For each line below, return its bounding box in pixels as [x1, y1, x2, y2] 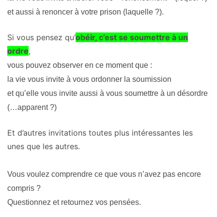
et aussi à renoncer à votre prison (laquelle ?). [7, 8, 164, 16]
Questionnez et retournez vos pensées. [7, 198, 141, 207]
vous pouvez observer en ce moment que [7, 61, 148, 70]
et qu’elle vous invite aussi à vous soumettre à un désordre [7, 89, 208, 98]
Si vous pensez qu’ [7, 32, 76, 43]
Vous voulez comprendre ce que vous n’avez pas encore [7, 170, 201, 179]
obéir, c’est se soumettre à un [76, 32, 188, 43]
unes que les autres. [7, 141, 80, 152]
